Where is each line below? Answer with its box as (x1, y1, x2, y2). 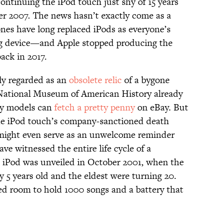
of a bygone (122, 73, 170, 87)
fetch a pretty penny (54, 101, 135, 114)
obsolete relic (69, 73, 122, 87)
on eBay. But (135, 101, 188, 114)
